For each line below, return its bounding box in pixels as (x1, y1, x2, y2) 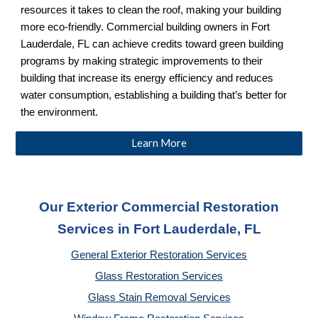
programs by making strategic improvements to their (21, 55, 263, 67)
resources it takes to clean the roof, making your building (21, 4, 282, 16)
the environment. (21, 106, 99, 118)
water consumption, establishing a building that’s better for (21, 89, 287, 101)
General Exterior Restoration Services (71, 249, 247, 261)
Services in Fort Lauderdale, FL (57, 221, 261, 236)
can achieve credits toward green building (89, 38, 284, 50)
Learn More (131, 137, 187, 150)
